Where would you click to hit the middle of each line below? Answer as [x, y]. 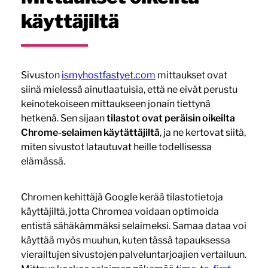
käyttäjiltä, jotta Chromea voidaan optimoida [120, 211]
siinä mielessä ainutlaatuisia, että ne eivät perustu [129, 89]
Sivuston [41, 75]
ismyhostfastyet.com [108, 75]
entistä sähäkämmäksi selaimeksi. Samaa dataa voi [133, 226]
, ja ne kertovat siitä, [202, 132]
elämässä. [43, 161]
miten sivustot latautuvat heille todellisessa [116, 147]
